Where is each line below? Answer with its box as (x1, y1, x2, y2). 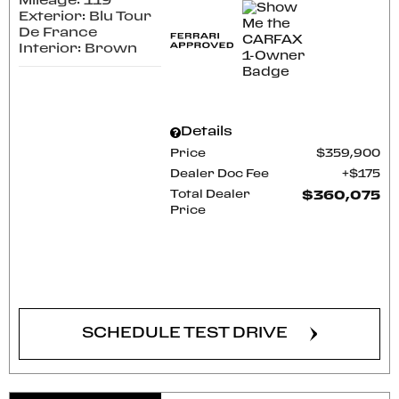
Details (181, 126, 233, 138)
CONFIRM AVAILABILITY (80, 270, 289, 283)
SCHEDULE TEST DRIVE (82, 327, 288, 340)
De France (19, 26, 97, 39)
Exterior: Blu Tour (19, 10, 151, 23)
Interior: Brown (19, 42, 137, 55)
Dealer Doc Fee (170, 169, 270, 179)
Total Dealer (170, 190, 251, 199)
